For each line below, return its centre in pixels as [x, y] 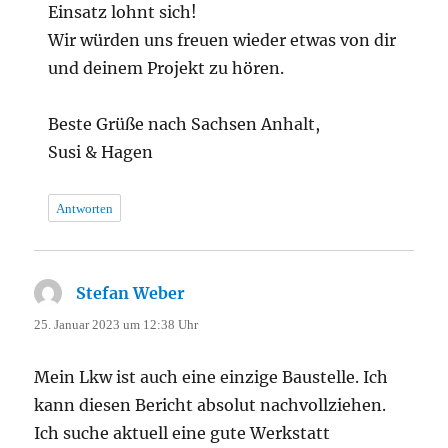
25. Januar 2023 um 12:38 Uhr [116, 324]
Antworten [85, 208]
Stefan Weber [131, 292]
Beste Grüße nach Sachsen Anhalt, [184, 123]
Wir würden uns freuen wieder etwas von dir [222, 39]
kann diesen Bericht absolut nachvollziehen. [210, 404]
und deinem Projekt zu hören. [166, 67]
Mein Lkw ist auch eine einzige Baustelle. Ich [211, 376]
